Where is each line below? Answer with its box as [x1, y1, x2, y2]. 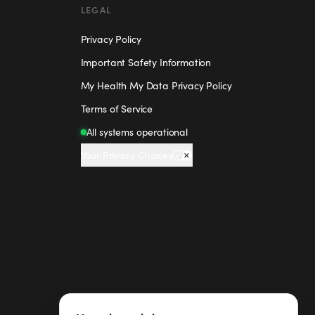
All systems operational [86, 125, 188, 139]
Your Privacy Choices [80, 148, 172, 162]
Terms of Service [80, 102, 153, 115]
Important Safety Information [80, 56, 212, 69]
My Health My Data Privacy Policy [80, 79, 232, 92]
